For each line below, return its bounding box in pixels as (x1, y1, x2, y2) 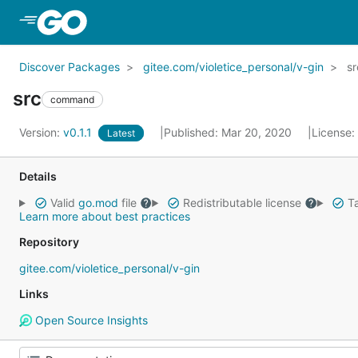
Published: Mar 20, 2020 (164, 125, 295, 139)
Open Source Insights (31, 313, 148, 327)
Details (19, 169, 57, 183)
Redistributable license (179, 196, 304, 209)
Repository (19, 235, 79, 249)
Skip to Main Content (89, 14, 219, 30)
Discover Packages (19, 60, 120, 74)
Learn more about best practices (19, 209, 190, 223)
